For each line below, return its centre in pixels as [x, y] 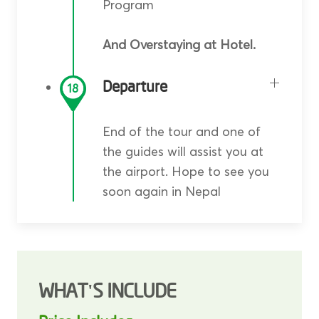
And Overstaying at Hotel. [179, 44]
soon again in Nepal [161, 191]
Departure [135, 87]
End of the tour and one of [181, 131]
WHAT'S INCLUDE [107, 292]
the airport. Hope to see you [185, 171]
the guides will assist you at [183, 151]
